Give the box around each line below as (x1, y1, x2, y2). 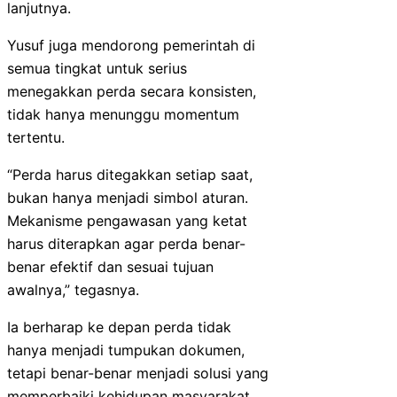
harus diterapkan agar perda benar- (7, 234, 245, 253)
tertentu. (7, 128, 65, 146)
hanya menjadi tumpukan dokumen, (7, 340, 245, 359)
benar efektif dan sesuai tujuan (7, 257, 214, 276)
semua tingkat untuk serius (7, 58, 187, 77)
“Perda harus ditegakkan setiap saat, (7, 165, 253, 183)
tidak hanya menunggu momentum (7, 105, 239, 123)
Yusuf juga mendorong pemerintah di (7, 35, 255, 54)
